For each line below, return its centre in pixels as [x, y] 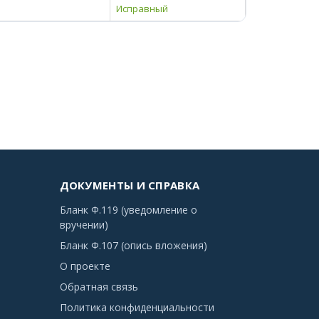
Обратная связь [99, 287]
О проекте [85, 266]
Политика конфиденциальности [137, 307]
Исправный [142, 9]
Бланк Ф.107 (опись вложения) [133, 245]
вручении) [84, 225]
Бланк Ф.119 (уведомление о [128, 210]
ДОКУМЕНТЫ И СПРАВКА [130, 185]
